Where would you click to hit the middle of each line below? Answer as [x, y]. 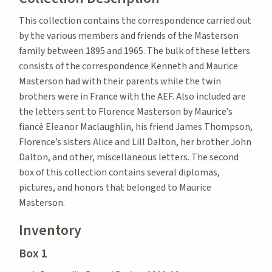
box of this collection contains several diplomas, [119, 172]
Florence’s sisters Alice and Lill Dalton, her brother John [135, 142]
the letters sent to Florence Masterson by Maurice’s [126, 111]
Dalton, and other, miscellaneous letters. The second [129, 157]
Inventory [50, 230]
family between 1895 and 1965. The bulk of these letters [134, 51]
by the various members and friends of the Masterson [129, 36]
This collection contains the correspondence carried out [135, 20]
